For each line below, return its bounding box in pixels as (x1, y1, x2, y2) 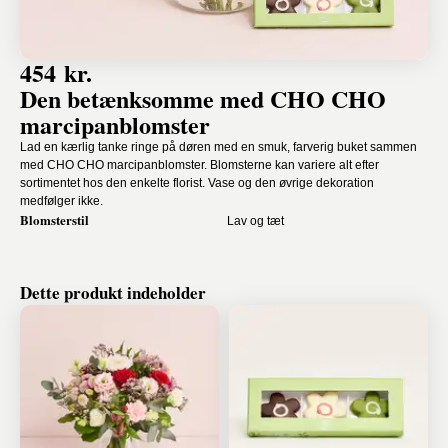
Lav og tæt (226, 214, 284, 228)
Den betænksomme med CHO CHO (20, 81, 386, 116)
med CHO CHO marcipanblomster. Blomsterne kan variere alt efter (20, 158, 379, 172)
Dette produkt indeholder (20, 280, 206, 305)
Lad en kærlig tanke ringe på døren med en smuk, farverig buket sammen (20, 140, 417, 154)
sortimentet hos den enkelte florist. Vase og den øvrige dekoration (20, 176, 374, 190)
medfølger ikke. (20, 194, 103, 208)
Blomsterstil (20, 210, 89, 229)
